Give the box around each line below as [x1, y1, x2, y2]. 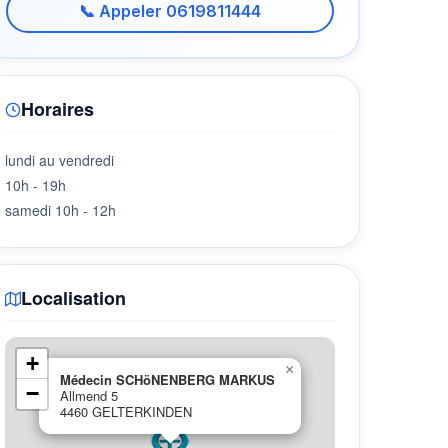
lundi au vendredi [5, 150, 114, 170]
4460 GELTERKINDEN [60, 402, 192, 421]
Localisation [21, 285, 126, 311]
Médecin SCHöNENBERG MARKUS [60, 370, 275, 389]
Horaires [21, 96, 94, 122]
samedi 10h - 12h [5, 200, 116, 220]
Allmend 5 [60, 386, 118, 405]
